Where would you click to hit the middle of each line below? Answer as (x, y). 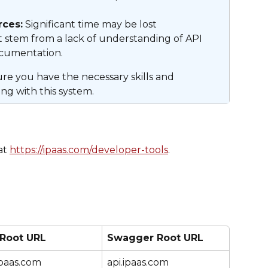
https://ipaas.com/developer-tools (89, 150)
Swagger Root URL (155, 237)
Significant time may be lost (91, 25)
